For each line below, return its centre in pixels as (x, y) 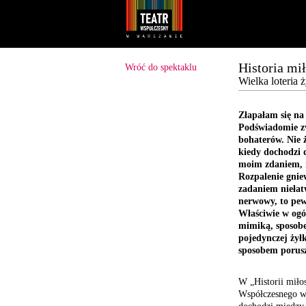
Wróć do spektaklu (161, 67)
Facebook (118, 17)
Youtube (103, 17)
